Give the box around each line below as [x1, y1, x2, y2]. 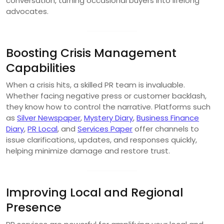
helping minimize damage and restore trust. [6, 145, 170, 156]
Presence [6, 198, 61, 215]
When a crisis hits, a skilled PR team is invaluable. [6, 79, 185, 90]
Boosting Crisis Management [6, 44, 176, 61]
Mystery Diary [84, 112, 133, 123]
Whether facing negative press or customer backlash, [6, 90, 206, 101]
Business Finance [136, 112, 199, 123]
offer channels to [132, 123, 199, 134]
